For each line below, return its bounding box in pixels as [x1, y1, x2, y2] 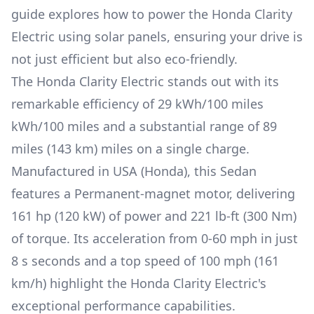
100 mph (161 [199, 252, 279, 269]
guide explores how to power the [11, 6, 212, 22]
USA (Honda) [113, 163, 187, 179]
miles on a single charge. [97, 140, 250, 157]
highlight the [46, 275, 127, 292]
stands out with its [168, 73, 279, 90]
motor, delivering [191, 185, 295, 202]
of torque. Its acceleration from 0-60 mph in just [11, 230, 298, 247]
